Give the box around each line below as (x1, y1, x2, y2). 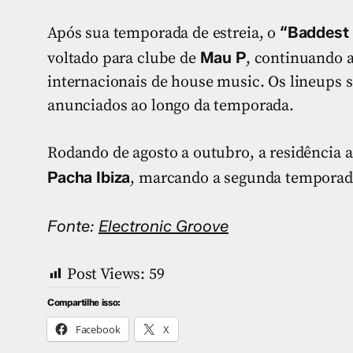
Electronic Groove (98, 216, 229, 236)
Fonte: (47, 216, 98, 236)
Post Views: (66, 264, 146, 284)
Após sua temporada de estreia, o (47, 23, 280, 43)
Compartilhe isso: (47, 295, 121, 308)
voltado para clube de (47, 48, 200, 69)
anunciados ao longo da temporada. (47, 95, 294, 116)
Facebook (75, 321, 121, 336)
